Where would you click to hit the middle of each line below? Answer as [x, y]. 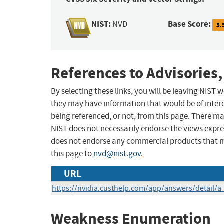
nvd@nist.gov [117, 154]
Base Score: [190, 24]
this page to [72, 154]
